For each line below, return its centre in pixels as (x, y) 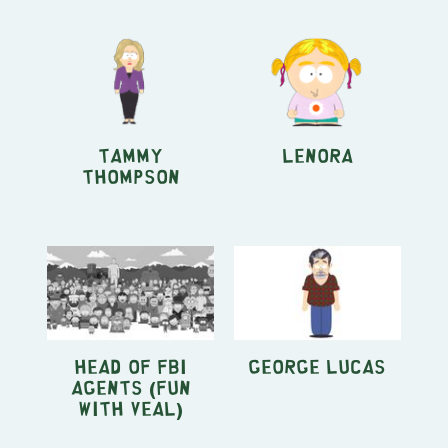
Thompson (130, 176)
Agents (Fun (130, 387)
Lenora (317, 155)
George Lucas (317, 366)
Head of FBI (131, 366)
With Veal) (131, 408)
